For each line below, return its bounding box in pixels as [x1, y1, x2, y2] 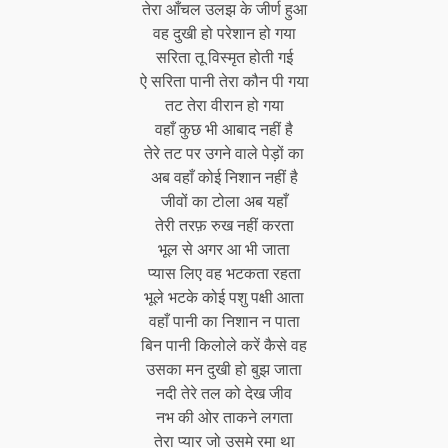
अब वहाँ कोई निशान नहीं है [150, 166, 298, 188]
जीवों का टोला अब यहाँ [160, 190, 288, 212]
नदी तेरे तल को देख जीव [156, 382, 292, 404]
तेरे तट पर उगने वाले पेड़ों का [144, 142, 304, 164]
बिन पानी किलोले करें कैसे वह [141, 334, 307, 356]
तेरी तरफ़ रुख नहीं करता [154, 214, 294, 236]
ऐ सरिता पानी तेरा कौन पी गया [139, 70, 309, 92]
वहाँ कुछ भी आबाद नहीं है [155, 118, 293, 140]
